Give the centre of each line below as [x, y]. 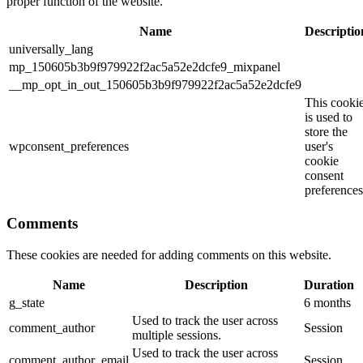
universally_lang [51, 49]
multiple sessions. [177, 335]
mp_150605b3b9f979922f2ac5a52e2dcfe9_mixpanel [145, 66]
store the [326, 131]
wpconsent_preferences [69, 146]
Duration [329, 285]
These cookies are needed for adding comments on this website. [169, 255]
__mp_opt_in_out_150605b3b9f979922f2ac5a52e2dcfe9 [155, 84]
